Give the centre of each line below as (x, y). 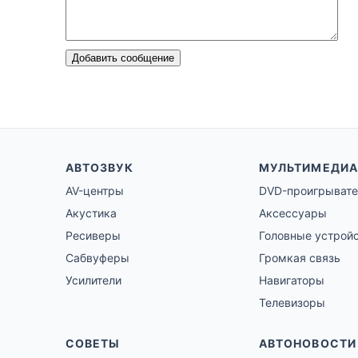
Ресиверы (93, 236)
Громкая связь (300, 258)
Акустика (91, 213)
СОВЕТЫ (93, 344)
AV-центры (95, 191)
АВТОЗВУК (99, 168)
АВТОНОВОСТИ (308, 344)
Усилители (93, 280)
